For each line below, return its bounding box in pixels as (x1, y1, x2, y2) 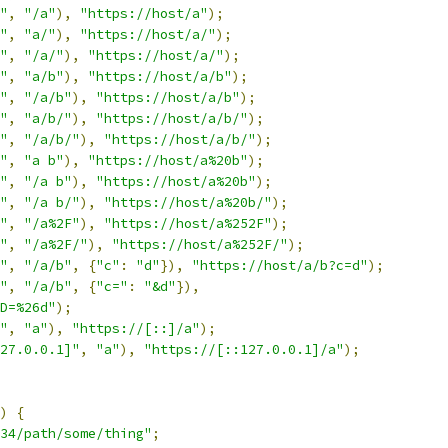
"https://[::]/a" (72, 320, 200, 337)
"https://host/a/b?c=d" (192, 257, 368, 274)
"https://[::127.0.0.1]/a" (144, 341, 344, 358)
